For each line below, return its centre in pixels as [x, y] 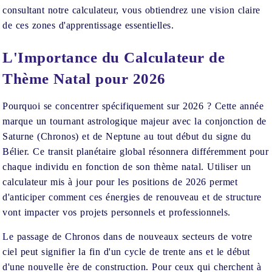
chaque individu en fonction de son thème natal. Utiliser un [127, 167]
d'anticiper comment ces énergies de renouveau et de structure [132, 197]
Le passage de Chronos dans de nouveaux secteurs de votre [127, 236]
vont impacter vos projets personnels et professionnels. [117, 212]
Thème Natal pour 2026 [84, 79]
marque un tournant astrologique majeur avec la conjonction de [134, 121]
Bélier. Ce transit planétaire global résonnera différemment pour [136, 151]
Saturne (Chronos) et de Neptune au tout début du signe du [127, 136]
